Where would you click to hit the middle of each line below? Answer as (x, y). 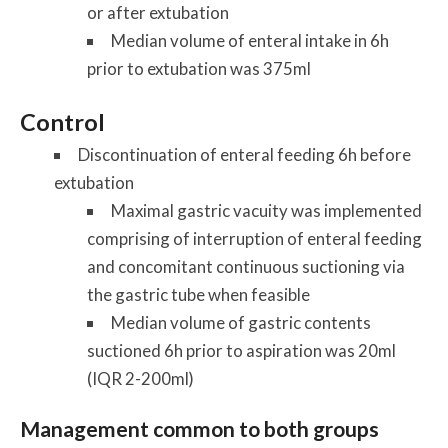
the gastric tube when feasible (199, 295)
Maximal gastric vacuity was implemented (267, 211)
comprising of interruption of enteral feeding (255, 239)
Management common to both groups (200, 429)
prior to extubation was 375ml (199, 68)
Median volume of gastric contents (241, 323)
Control (63, 122)
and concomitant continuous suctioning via (246, 267)
